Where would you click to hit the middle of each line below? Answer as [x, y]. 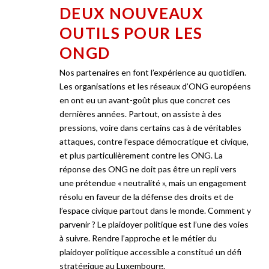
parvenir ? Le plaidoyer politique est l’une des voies [154, 224]
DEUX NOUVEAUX [131, 13]
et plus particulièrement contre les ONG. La [141, 155]
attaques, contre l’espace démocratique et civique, [154, 141]
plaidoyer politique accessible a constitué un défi [150, 252]
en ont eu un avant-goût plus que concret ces [145, 100]
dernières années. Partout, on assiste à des [141, 114]
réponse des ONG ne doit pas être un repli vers [148, 169]
